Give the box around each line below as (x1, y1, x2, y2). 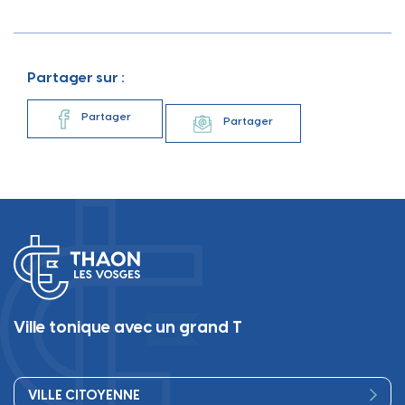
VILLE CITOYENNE (28, 386, 140, 403)
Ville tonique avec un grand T (14, 316, 242, 337)
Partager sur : (27, 68, 125, 86)
